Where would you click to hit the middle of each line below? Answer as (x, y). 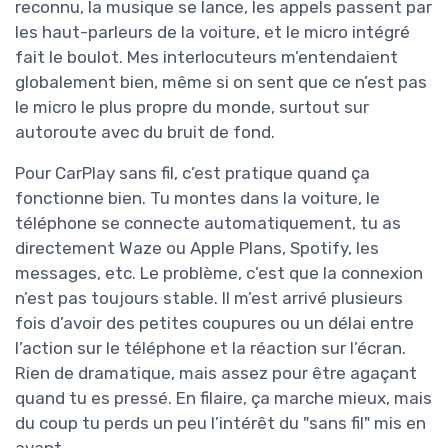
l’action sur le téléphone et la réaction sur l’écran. (210, 348)
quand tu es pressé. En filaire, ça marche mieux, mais (223, 398)
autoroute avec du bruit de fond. (145, 132)
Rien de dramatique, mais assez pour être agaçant (216, 373)
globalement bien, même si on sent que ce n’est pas (221, 82)
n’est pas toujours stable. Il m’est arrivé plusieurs (209, 298)
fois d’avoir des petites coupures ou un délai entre (214, 323)
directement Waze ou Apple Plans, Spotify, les (197, 248)
